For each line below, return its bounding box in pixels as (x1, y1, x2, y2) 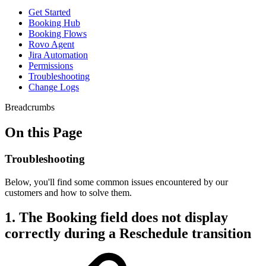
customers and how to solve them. (5, 187, 132, 198)
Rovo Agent (28, 39, 74, 49)
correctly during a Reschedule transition (5, 226, 251, 242)
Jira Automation (28, 50, 88, 60)
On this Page (5, 124, 83, 140)
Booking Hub (28, 18, 80, 28)
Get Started (28, 7, 71, 17)
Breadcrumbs (5, 102, 55, 112)
